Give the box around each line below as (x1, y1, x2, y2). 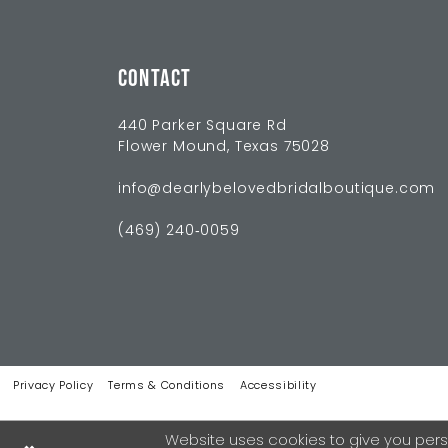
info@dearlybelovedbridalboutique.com (118, 182, 436, 198)
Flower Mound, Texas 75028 (118, 140, 330, 156)
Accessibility (240, 381, 317, 393)
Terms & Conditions (108, 381, 226, 393)
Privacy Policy (13, 381, 94, 393)
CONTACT (118, 64, 192, 92)
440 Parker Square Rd (118, 119, 287, 135)
